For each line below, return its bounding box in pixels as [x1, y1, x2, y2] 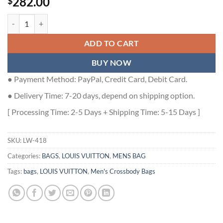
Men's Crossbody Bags [91, 167, 155, 175]
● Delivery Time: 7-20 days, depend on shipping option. [7, 90, 195, 100]
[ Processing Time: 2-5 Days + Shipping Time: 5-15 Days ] [7, 107, 200, 116]
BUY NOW [91, 58, 132, 67]
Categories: [7, 151, 42, 160]
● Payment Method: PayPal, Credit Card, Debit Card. [7, 74, 187, 84]
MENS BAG [112, 151, 146, 160]
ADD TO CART [84, 38, 139, 48]
